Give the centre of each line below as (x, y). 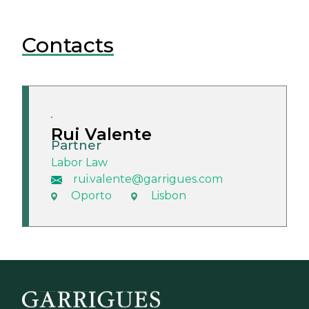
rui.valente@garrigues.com (148, 179)
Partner (76, 146)
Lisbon (169, 196)
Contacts (68, 46)
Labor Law (79, 163)
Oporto (91, 196)
